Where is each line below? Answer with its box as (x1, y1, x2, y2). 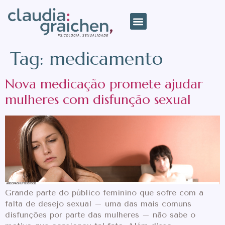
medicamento (49, 47, 163, 70)
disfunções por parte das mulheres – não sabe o (5, 209, 195, 219)
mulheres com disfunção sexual (5, 91, 191, 108)
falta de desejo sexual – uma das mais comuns (5, 198, 191, 208)
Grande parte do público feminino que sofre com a (5, 187, 203, 197)
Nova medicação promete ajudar (5, 76, 202, 92)
